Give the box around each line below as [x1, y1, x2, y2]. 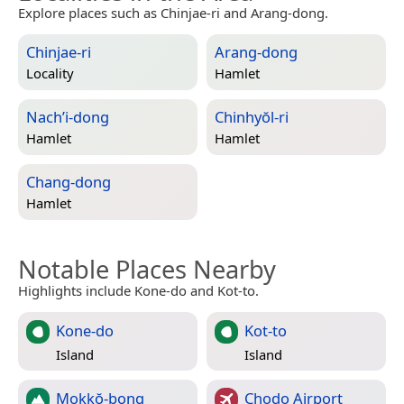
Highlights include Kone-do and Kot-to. [18, 281, 259, 300]
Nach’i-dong [26, 106, 109, 128]
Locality [26, 63, 74, 82]
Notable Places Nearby [18, 252, 276, 287]
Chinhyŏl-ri [215, 106, 289, 128]
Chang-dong [26, 171, 111, 193]
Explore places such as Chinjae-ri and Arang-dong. [18, 4, 328, 23]
